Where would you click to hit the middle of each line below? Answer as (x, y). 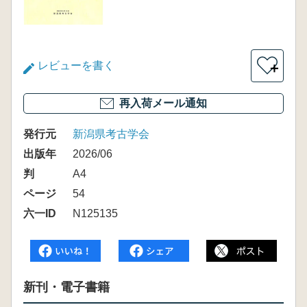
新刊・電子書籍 (66, 287)
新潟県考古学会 (111, 134)
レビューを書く (76, 65)
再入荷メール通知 (163, 103)
